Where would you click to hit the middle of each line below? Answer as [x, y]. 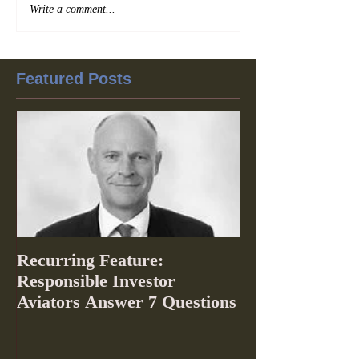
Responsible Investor [96, 281]
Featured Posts [74, 79]
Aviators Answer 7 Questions [127, 302]
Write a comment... [73, 9]
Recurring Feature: [90, 260]
